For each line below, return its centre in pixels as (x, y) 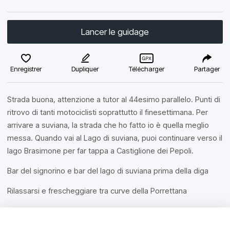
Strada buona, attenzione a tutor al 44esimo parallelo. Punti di (114, 99)
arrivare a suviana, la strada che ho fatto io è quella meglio (108, 125)
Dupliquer (85, 69)
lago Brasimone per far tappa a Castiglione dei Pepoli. (100, 151)
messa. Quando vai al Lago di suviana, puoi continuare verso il (115, 138)
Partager (207, 69)
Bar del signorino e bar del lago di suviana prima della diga (108, 171)
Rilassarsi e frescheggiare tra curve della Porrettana (97, 191)
